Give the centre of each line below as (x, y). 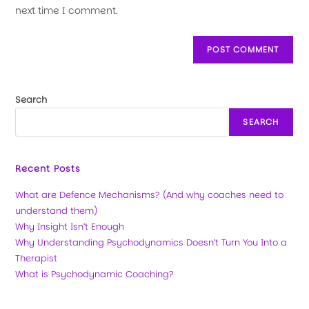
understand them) (57, 211)
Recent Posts (48, 169)
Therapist (37, 258)
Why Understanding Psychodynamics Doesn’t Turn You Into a (151, 242)
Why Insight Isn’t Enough (70, 227)
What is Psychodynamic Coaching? (95, 274)
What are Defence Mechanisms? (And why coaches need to (150, 195)
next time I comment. (67, 10)
